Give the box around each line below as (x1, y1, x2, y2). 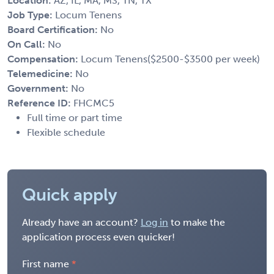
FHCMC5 (73, 97, 114, 109)
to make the (168, 216, 225, 228)
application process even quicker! (22, 231, 175, 243)
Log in (141, 216, 168, 228)
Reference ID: (7, 97, 73, 109)
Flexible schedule (27, 126, 105, 138)
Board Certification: (7, 23, 100, 35)
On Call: (7, 38, 48, 50)
